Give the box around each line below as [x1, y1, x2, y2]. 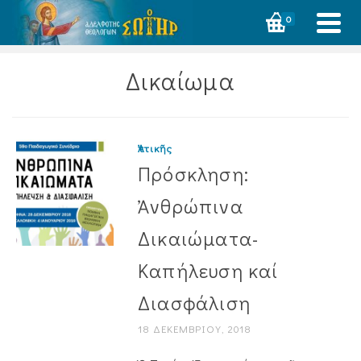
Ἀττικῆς [137, 141, 172, 155]
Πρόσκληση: [137, 161, 249, 186]
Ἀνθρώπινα [137, 193, 243, 218]
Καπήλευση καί [137, 258, 279, 283]
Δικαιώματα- [137, 226, 259, 251]
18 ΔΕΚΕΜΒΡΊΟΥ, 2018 [137, 322, 251, 335]
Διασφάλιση [137, 290, 251, 315]
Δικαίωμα [126, 65, 235, 97]
